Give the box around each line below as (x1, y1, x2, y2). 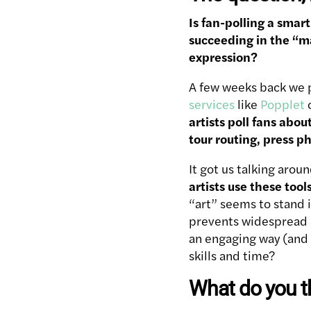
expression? (189, 48, 258, 66)
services (189, 95, 235, 113)
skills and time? (189, 246, 275, 264)
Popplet (260, 95, 305, 113)
